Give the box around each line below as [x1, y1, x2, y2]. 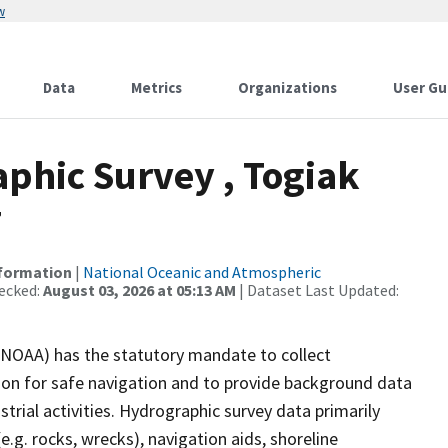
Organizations [238, 78, 337, 97]
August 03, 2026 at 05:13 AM [43, 280, 236, 300]
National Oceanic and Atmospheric [83, 262, 321, 282]
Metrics [131, 78, 182, 97]
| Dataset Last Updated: [236, 280, 399, 300]
